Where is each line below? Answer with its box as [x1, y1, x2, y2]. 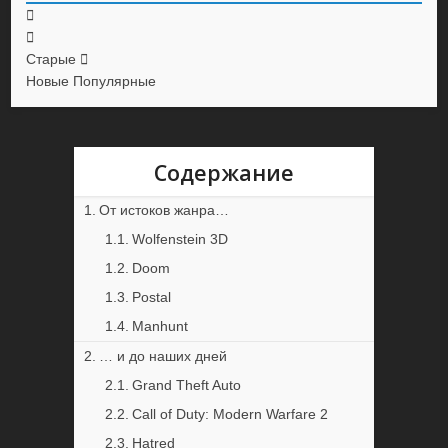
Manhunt [131, 318, 188, 335]
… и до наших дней [98, 348, 227, 365]
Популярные [73, 73, 157, 90]
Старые [26, 51, 77, 68]
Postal [131, 289, 171, 306]
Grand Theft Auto [131, 377, 241, 394]
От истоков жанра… [98, 202, 229, 219]
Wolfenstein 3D [131, 231, 228, 248]
